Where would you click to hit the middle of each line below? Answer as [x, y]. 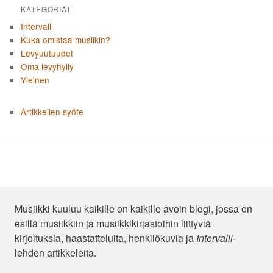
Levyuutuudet [47, 53]
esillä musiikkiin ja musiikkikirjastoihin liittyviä [113, 223]
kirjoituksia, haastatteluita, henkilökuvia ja [105, 238]
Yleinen [35, 80]
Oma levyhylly [48, 67]
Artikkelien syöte [52, 112]
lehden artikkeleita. [55, 252]
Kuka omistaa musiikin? [66, 40]
